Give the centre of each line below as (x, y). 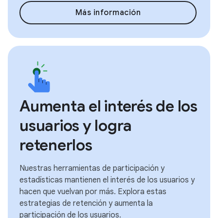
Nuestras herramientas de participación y (92, 168)
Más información (108, 13)
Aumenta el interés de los (109, 106)
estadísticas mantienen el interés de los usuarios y (107, 180)
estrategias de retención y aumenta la (86, 203)
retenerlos (56, 145)
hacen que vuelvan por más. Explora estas (93, 192)
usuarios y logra (76, 126)
